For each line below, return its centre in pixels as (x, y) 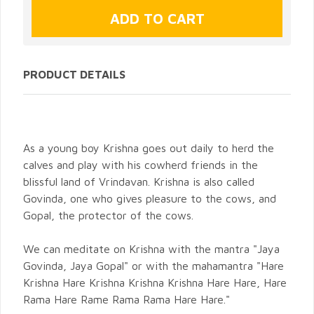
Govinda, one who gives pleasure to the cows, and (150, 199)
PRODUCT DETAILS (74, 75)
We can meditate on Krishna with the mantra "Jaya (151, 249)
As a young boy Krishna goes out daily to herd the (149, 148)
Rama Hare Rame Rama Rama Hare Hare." (127, 300)
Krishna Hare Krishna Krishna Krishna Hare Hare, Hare (155, 283)
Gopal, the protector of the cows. (108, 216)
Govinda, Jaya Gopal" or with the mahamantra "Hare (153, 266)
